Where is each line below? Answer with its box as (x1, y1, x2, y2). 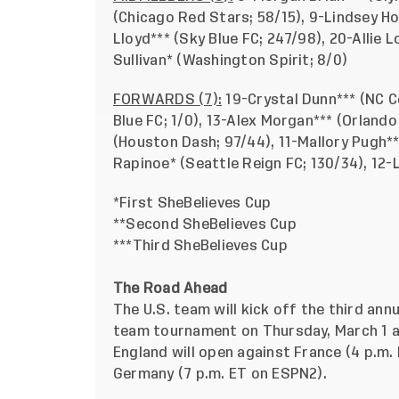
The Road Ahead (113, 281, 228, 296)
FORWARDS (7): (113, 92, 223, 107)
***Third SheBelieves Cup (113, 238, 288, 253)
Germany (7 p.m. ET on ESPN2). (113, 366, 327, 381)
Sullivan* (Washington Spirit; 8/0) (113, 53, 348, 68)
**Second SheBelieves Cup (113, 216, 308, 232)
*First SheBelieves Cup (113, 195, 305, 210)
